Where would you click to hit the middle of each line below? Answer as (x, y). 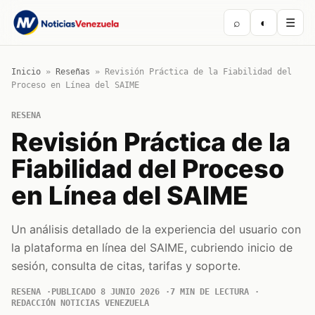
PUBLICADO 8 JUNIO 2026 (105, 292)
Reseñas (73, 72)
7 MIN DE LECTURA (210, 292)
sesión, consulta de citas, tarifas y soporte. (126, 266)
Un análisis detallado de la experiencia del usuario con (156, 229)
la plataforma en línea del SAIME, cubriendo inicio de (152, 247)
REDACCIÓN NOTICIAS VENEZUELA (80, 303)
